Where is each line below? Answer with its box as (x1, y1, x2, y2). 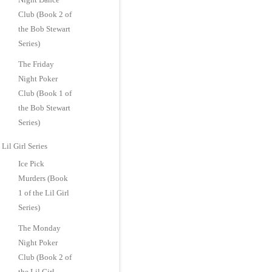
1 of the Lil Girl (18, 188, 70, 197)
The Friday (18, 59, 55, 69)
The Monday (18, 223, 61, 233)
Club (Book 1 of (18, 89, 72, 98)
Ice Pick (18, 159, 45, 168)
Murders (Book (18, 174, 69, 183)
